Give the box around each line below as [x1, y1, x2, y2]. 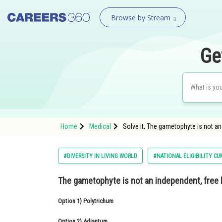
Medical [89, 122, 111, 130]
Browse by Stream [111, 13, 170, 22]
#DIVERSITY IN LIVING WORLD [63, 153, 137, 160]
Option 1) [58, 197, 83, 205]
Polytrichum [83, 197, 115, 205]
